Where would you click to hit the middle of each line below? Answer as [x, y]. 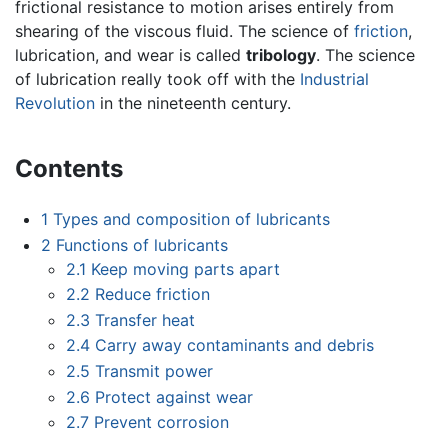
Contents [69, 169]
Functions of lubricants [141, 244]
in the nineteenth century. [193, 103]
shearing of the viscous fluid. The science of [184, 31]
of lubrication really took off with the [157, 79]
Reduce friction [153, 294]
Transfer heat [145, 319]
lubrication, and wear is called [130, 55]
